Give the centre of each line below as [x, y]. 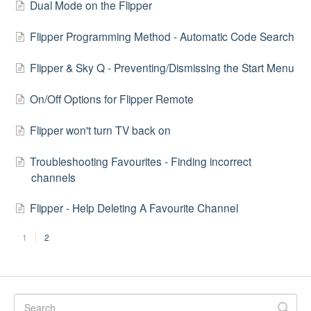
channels [53, 177]
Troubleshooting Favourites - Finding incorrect [141, 161]
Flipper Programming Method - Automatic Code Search [162, 36]
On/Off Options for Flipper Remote [112, 98]
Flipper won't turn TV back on [100, 129]
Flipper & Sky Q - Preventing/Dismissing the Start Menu [162, 68]
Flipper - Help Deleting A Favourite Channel [134, 208]
